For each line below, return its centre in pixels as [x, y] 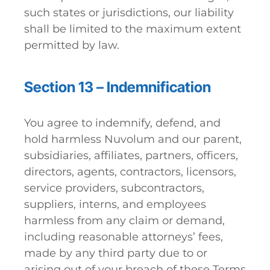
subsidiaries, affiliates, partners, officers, [131, 155]
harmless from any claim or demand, [124, 221]
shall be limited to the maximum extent [133, 29]
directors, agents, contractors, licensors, [130, 172]
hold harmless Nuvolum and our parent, [133, 139]
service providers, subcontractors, [114, 188]
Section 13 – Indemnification [118, 87]
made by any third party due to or [116, 253]
